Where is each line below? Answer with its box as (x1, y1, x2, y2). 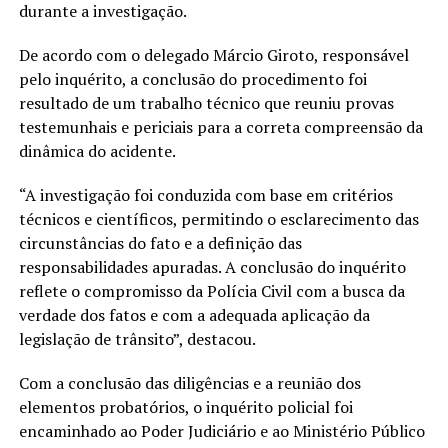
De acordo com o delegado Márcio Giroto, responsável (18, 44, 409, 67)
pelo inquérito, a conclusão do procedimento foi (18, 68, 367, 91)
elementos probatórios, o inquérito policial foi (18, 396, 353, 419)
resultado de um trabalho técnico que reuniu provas (18, 92, 394, 115)
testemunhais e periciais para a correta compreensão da (18, 116, 423, 139)
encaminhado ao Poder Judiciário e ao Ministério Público (18, 420, 425, 443)
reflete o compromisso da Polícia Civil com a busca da (18, 280, 405, 303)
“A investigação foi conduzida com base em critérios (18, 184, 393, 207)
